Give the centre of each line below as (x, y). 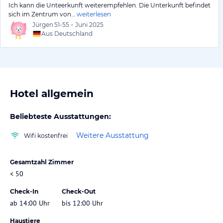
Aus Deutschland (67, 33)
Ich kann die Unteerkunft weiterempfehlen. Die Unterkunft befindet (110, 5)
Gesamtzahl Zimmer (42, 162)
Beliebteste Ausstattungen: (60, 116)
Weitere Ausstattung (112, 136)
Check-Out (79, 191)
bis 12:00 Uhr (82, 203)
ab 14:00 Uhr (30, 203)
